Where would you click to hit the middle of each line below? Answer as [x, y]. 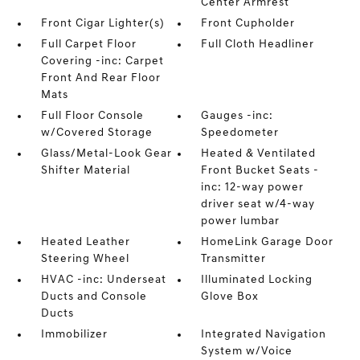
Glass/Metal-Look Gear [106, 154]
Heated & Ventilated [259, 154]
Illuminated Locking [257, 280]
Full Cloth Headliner [258, 45]
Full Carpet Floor [88, 45]
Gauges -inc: [237, 116]
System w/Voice [247, 352]
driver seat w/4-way [258, 205]
